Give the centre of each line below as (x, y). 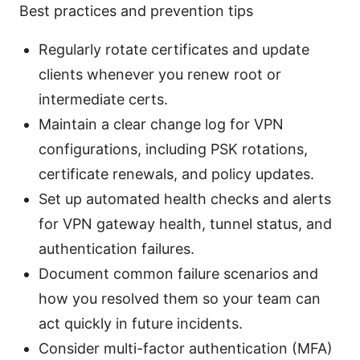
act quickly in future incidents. (141, 324)
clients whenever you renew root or (160, 75)
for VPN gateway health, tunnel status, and (185, 224)
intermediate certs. (103, 100)
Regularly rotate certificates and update (174, 50)
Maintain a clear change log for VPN (161, 125)
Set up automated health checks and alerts (185, 199)
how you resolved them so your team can (180, 299)
